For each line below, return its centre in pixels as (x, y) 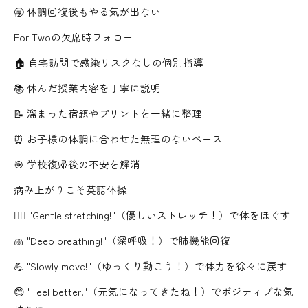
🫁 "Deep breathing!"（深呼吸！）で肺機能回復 (122, 240)
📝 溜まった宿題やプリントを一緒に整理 (108, 113)
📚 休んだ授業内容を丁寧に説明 (87, 88)
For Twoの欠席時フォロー (74, 37)
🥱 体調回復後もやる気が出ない (87, 11)
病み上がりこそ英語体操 (70, 189)
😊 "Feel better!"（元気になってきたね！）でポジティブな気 (154, 291)
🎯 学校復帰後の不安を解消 (77, 164)
